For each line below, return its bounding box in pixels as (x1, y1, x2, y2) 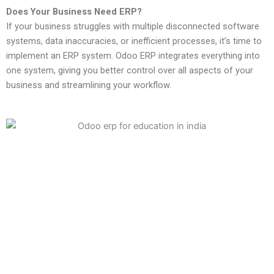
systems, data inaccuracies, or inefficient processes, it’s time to (6, 35, 262, 47)
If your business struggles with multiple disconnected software (6, 21, 259, 32)
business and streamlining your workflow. (6, 80, 171, 91)
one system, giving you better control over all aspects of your (6, 65, 253, 76)
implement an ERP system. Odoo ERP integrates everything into (6, 50, 260, 62)
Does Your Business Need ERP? (6, 6, 142, 18)
